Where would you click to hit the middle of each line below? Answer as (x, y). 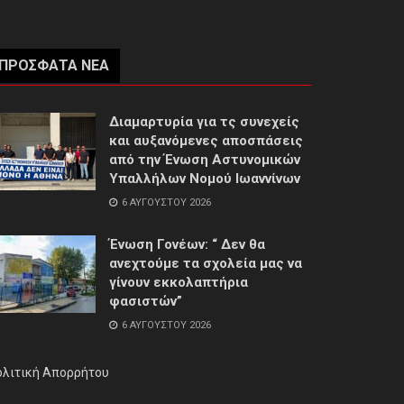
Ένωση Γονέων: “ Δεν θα (187, 245)
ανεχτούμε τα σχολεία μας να (206, 264)
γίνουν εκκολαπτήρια (179, 283)
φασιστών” (146, 302)
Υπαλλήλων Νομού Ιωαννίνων (205, 179)
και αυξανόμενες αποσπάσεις (206, 141)
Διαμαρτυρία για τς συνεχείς (204, 122)
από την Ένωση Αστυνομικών (205, 160)
